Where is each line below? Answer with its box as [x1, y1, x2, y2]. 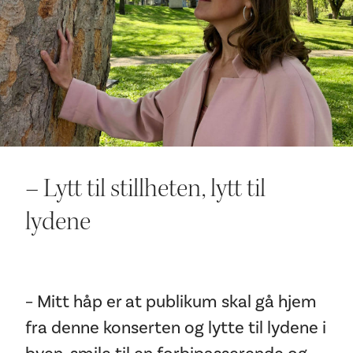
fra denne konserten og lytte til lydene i [25, 317, 326, 339]
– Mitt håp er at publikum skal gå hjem [25, 291, 317, 313]
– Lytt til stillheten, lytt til [25, 172, 266, 205]
